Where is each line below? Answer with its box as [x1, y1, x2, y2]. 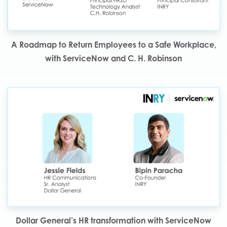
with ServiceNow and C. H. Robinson [45, 53, 182, 64]
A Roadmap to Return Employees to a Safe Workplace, [11, 40, 216, 50]
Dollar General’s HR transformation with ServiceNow [16, 215, 211, 226]
